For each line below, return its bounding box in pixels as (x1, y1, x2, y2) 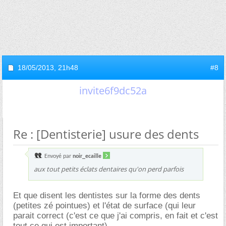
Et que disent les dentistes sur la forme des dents (13, 190, 200, 200)
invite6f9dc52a (79, 83, 147, 97)
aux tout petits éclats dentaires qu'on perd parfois (34, 164, 184, 174)
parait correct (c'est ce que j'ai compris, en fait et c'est (13, 210, 218, 220)
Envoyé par (43, 153, 73, 159)
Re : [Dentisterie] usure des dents (13, 125, 199, 142)
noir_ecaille (73, 153, 101, 159)
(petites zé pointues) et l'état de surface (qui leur (13, 200, 196, 210)
